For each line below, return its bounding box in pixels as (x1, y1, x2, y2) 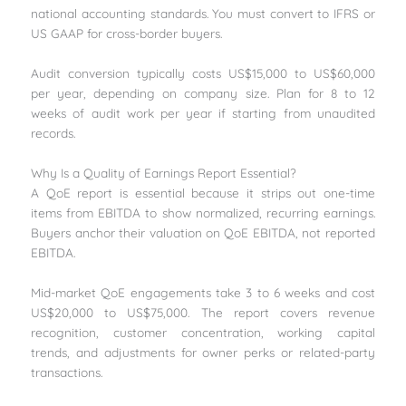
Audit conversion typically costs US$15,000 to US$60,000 (31, 64, 375, 81)
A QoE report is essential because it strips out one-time (31, 184, 375, 200)
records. (31, 124, 76, 140)
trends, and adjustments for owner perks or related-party (31, 343, 375, 360)
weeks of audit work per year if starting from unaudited (31, 104, 375, 121)
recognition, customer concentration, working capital (31, 324, 375, 340)
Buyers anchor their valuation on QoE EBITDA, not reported (31, 224, 375, 240)
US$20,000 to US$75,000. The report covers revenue (31, 304, 375, 320)
